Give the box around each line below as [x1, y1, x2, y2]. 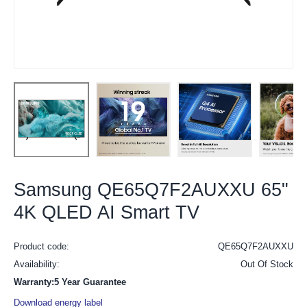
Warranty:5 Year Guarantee [14, 277, 126, 288]
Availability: [14, 259, 60, 270]
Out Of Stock [241, 259, 293, 270]
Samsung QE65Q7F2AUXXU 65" [14, 180, 288, 201]
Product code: [14, 241, 69, 252]
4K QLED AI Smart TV [14, 202, 199, 223]
